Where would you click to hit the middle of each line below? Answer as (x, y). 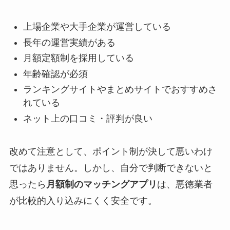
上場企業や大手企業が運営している (97, 27)
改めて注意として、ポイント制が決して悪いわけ (111, 152)
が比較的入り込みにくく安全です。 (83, 201)
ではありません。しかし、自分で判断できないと (111, 168)
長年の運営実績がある (69, 42)
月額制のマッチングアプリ (101, 185)
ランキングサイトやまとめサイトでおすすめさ (120, 90)
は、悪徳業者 (185, 185)
